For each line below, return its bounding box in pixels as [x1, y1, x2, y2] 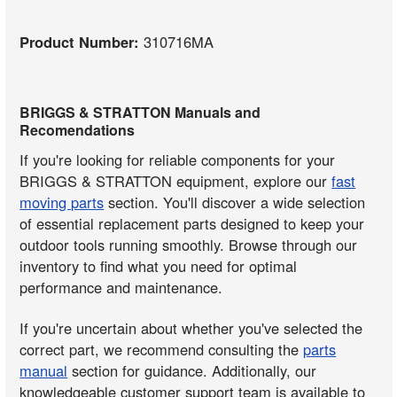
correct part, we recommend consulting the [19, 339, 304, 361]
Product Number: [19, 31, 144, 53]
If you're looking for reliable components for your [19, 148, 336, 170]
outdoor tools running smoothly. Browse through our [19, 233, 358, 255]
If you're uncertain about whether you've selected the [19, 317, 363, 339]
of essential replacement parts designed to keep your [19, 212, 365, 234]
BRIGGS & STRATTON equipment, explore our [19, 169, 332, 191]
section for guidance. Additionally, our [67, 360, 317, 382]
